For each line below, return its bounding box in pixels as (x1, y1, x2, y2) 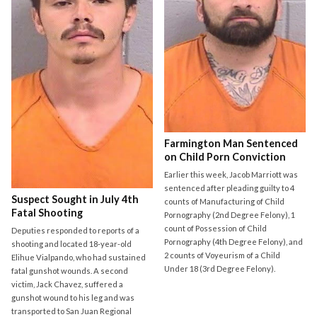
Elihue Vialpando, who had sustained (11, 252, 146, 262)
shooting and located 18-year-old (11, 238, 132, 248)
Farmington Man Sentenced (164, 137, 299, 150)
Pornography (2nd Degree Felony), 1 (164, 210, 296, 220)
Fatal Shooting (11, 206, 83, 219)
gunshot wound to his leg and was (11, 292, 134, 302)
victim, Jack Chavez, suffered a (11, 279, 123, 289)
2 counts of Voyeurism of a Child (164, 250, 281, 260)
